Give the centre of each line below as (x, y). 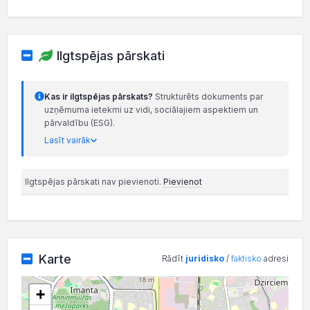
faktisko (246, 259)
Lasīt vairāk (67, 140)
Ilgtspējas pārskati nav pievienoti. (94, 181)
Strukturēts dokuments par (208, 97)
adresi (275, 259)
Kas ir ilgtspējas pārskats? (99, 97)
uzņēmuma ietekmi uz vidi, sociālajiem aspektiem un (151, 110)
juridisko (205, 259)
